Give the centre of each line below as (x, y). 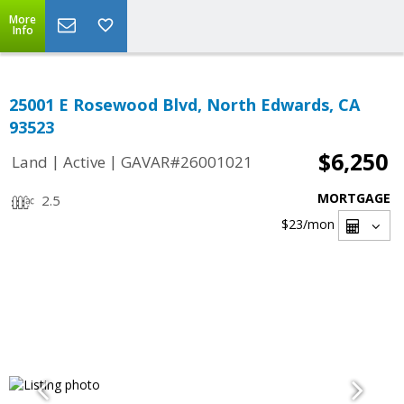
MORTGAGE (354, 198)
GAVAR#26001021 (187, 162)
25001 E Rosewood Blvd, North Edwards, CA (184, 105)
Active (84, 162)
